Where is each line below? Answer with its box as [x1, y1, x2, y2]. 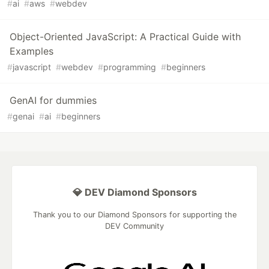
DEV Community [105, 222, 164, 231]
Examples [10, 45, 53, 58]
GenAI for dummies [10, 94, 97, 107]
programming [103, 62, 156, 73]
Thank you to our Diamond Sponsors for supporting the [32, 210, 237, 220]
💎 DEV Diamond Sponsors [72, 186, 197, 199]
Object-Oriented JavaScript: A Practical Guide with [10, 31, 241, 43]
